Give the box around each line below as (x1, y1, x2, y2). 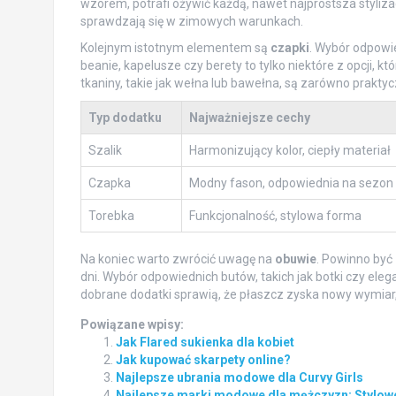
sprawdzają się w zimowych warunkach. (80, 13, 303, 28)
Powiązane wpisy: (80, 316, 184, 331)
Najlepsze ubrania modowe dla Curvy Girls (115, 369, 363, 385)
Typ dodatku (88, 110, 162, 125)
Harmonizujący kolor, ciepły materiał (188, 142, 391, 157)
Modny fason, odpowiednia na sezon (188, 175, 393, 190)
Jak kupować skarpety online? (115, 352, 291, 367)
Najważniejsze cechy (188, 110, 310, 125)
